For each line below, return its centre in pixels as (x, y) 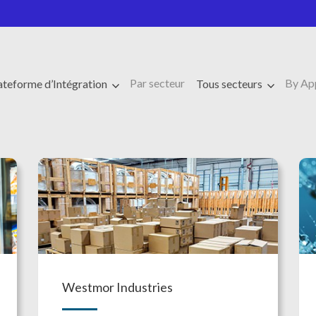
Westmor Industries (117, 287)
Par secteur (158, 83)
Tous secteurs (230, 84)
